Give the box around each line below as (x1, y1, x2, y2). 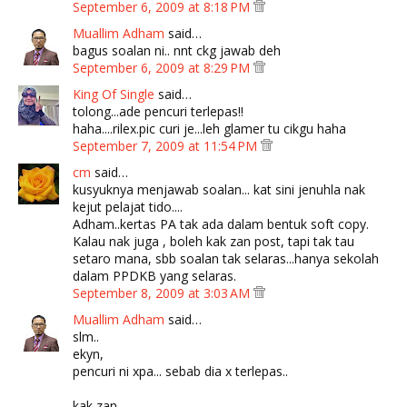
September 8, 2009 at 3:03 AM (73, 284, 253, 303)
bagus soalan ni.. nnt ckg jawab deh (73, 42, 281, 60)
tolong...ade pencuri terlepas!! (73, 103, 243, 121)
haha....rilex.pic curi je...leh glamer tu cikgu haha (73, 120, 346, 138)
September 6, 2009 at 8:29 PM (73, 59, 253, 77)
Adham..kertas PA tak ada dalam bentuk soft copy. (73, 215, 369, 233)
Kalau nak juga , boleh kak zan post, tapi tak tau (73, 233, 354, 251)
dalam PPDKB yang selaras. (73, 267, 236, 285)
